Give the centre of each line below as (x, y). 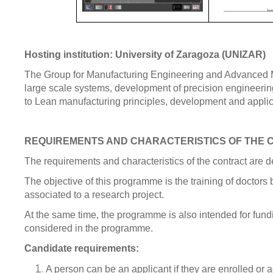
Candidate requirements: (82, 248)
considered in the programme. (89, 228)
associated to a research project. (94, 195)
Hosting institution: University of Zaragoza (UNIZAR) (145, 55)
